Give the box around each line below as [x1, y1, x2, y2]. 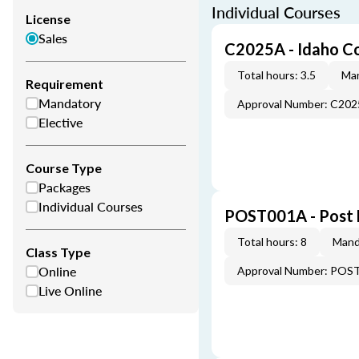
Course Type [26, 160, 102, 175]
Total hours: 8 [237, 235, 307, 248]
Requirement [26, 76, 103, 91]
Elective [38, 113, 83, 131]
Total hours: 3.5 [237, 68, 316, 82]
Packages [38, 178, 91, 196]
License [26, 11, 71, 26]
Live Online [38, 281, 102, 300]
